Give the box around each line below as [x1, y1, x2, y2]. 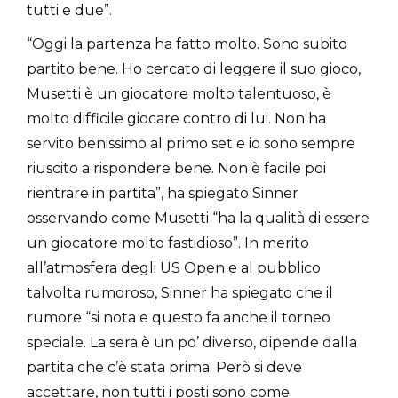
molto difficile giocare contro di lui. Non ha [27, 109, 326, 127]
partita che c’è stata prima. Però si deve [27, 358, 302, 376]
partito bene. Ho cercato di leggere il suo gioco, [27, 60, 361, 77]
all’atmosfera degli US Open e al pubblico [27, 259, 321, 276]
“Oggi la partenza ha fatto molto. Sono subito [27, 35, 347, 52]
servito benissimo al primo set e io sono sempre [27, 134, 355, 152]
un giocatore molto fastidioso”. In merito [27, 234, 309, 251]
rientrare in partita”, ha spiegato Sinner [27, 184, 298, 202]
